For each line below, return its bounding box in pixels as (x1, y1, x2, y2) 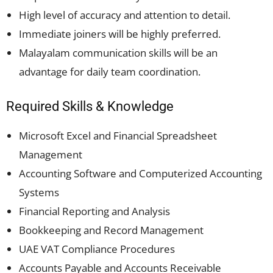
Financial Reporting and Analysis (19, 204, 170, 218)
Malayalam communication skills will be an (19, 46, 218, 60)
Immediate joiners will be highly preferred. (19, 27, 221, 41)
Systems (19, 185, 59, 199)
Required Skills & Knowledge (6, 99, 174, 114)
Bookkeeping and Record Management (19, 223, 204, 237)
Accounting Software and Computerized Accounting (19, 166, 262, 180)
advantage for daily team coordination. (19, 65, 200, 79)
